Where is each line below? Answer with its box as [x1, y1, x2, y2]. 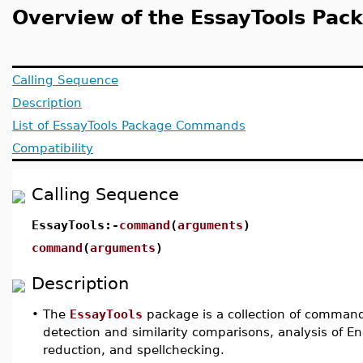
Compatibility [12, 141, 93, 155]
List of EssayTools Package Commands [12, 118, 246, 132]
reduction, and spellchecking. [43, 343, 224, 357]
